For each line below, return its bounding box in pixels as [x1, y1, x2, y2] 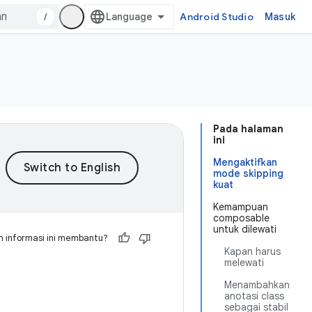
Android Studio [180, 10, 253, 23]
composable [213, 212, 270, 224]
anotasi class [224, 290, 284, 302]
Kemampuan [213, 201, 268, 213]
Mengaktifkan [213, 156, 277, 169]
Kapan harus [224, 245, 281, 258]
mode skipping [213, 167, 283, 180]
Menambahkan [224, 279, 290, 291]
